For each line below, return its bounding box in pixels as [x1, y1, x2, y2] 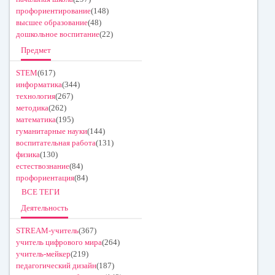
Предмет [21, 45, 51, 55]
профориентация [16, 173, 74, 183]
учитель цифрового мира [16, 238, 102, 247]
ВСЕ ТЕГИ [21, 187, 60, 197]
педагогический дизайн [16, 261, 96, 271]
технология [16, 91, 55, 101]
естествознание [16, 161, 69, 171]
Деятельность [21, 203, 68, 213]
